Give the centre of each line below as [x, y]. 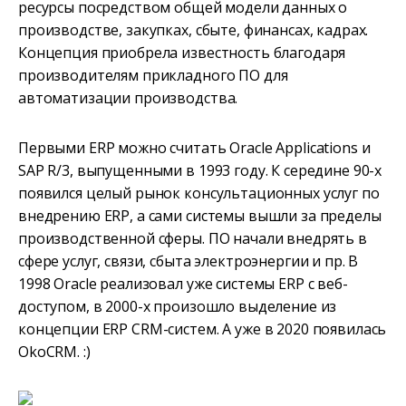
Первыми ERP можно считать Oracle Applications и [194, 148]
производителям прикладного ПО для [153, 76]
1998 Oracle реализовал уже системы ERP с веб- [183, 284]
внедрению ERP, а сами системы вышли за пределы [200, 216]
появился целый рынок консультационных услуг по [199, 193]
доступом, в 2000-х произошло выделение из [178, 307]
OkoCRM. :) [54, 352]
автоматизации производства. [128, 98]
